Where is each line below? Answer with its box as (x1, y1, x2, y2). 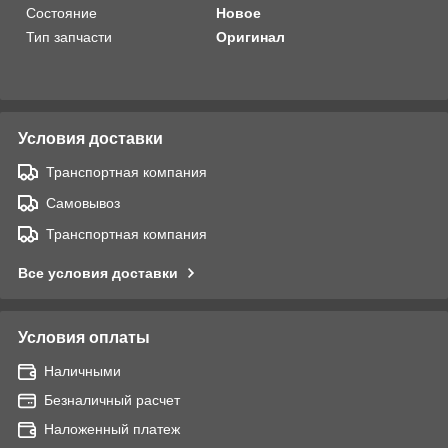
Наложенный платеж (44, 420, 180, 437)
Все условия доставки (18, 264, 178, 281)
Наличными (44, 362, 121, 379)
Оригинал (216, 28, 286, 45)
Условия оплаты (18, 328, 150, 346)
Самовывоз (46, 194, 120, 211)
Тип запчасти (26, 28, 112, 45)
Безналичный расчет (44, 391, 180, 408)
